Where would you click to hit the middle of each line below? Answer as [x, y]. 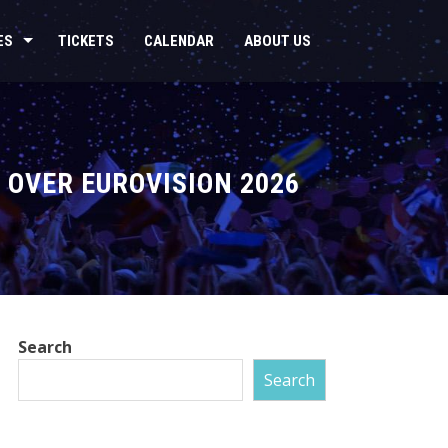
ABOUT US [277, 41]
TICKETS [86, 41]
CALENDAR [179, 41]
